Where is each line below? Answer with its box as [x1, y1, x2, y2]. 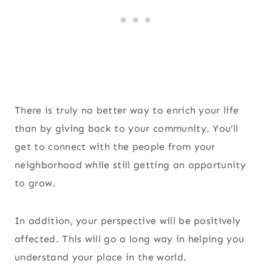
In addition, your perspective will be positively [15, 215, 241, 227]
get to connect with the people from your [15, 141, 216, 153]
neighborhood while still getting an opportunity [15, 159, 246, 171]
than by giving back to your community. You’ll [15, 123, 239, 135]
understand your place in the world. [15, 251, 190, 263]
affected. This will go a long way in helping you [15, 233, 245, 245]
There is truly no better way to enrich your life [15, 104, 239, 117]
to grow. [15, 177, 56, 189]
